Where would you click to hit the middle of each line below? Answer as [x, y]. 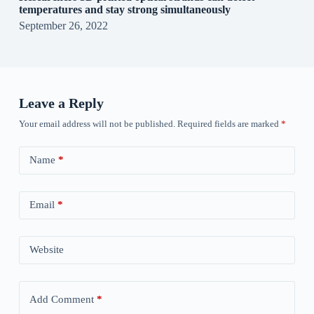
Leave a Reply [61, 103]
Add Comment [61, 300]
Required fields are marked [229, 123]
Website [46, 250]
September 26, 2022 [63, 25]
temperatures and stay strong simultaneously [124, 9]
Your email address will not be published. [97, 123]
